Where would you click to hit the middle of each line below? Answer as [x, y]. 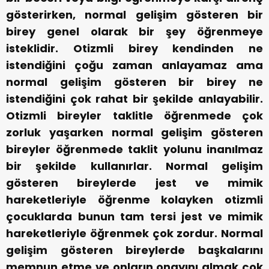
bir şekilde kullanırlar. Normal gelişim [134, 166]
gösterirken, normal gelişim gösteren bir [134, 15]
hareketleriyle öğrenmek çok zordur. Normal [134, 234]
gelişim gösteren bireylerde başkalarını [134, 250]
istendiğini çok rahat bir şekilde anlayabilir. [134, 99]
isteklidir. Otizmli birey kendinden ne [134, 49]
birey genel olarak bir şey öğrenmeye [134, 32]
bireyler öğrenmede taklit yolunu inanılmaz [134, 150]
